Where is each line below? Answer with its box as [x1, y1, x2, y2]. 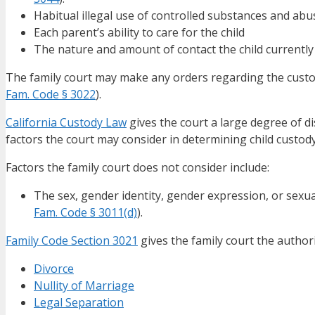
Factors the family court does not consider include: [6, 160, 269, 176]
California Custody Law [6, 115, 127, 131]
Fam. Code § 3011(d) [34, 205, 137, 221]
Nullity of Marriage [34, 278, 134, 294]
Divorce [34, 261, 74, 277]
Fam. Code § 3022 [6, 86, 96, 103]
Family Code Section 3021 [6, 233, 138, 249]
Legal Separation [34, 295, 124, 311]
